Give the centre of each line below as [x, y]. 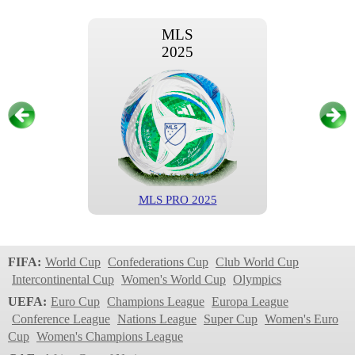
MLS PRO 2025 [177, 199]
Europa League [250, 301]
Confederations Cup [158, 261]
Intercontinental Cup [63, 279]
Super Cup [231, 319]
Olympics [257, 279]
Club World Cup [257, 261]
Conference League [61, 319]
